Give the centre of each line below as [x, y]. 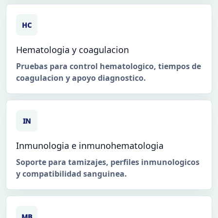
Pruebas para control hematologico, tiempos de [109, 66]
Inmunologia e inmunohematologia [90, 146]
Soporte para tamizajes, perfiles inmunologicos [108, 162]
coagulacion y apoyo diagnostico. [81, 78]
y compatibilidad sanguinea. [72, 174]
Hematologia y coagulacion [73, 50]
